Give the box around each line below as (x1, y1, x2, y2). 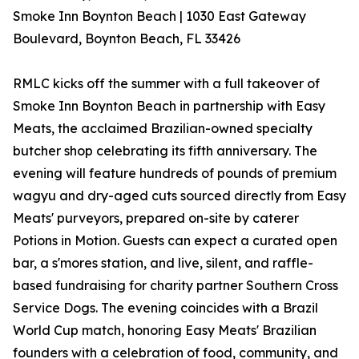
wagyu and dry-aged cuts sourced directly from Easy (13, 188, 346, 204)
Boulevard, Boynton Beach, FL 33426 (13, 30, 240, 47)
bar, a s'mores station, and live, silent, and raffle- (13, 255, 313, 272)
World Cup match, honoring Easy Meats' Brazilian (13, 322, 317, 339)
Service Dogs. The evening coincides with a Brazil (13, 300, 318, 317)
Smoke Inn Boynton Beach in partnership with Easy (13, 98, 325, 115)
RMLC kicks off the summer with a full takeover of (13, 75, 320, 92)
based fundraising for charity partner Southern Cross (13, 277, 338, 294)
